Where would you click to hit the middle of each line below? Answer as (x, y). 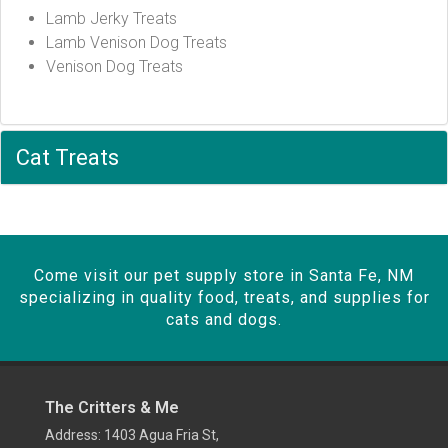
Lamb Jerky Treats (111, 18)
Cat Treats (67, 157)
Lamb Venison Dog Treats (136, 42)
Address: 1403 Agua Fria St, (132, 435)
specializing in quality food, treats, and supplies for (224, 297)
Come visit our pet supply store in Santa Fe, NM (224, 275)
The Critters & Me (112, 407)
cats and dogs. (224, 319)
